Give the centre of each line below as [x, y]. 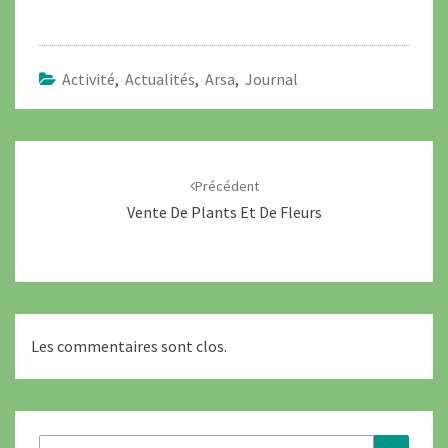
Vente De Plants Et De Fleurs [224, 212]
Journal [271, 79]
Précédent [226, 186]
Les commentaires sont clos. [129, 346]
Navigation [67, 152]
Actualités [160, 79]
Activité [88, 79]
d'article [54, 178]
